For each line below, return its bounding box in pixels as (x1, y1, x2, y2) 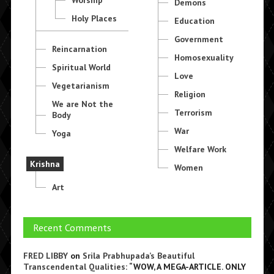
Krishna (29, 158, 60, 169)
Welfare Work (174, 143, 227, 155)
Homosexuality (174, 51, 234, 63)
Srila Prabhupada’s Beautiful (82, 250, 194, 261)
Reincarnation (51, 43, 107, 54)
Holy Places (71, 12, 117, 24)
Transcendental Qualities (23, 261, 125, 272)
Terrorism (174, 106, 213, 118)
